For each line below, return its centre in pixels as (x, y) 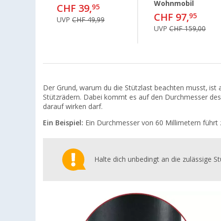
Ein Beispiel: (63, 123)
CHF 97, (171, 18)
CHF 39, (74, 9)
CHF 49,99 (88, 20)
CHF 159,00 (187, 29)
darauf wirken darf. (73, 106)
